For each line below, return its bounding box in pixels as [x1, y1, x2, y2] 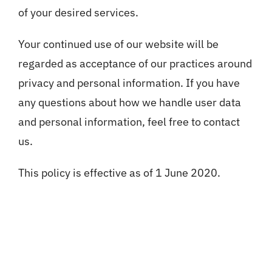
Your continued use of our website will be [18, 37, 219, 52]
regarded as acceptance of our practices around [18, 56, 252, 71]
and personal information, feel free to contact [18, 115, 240, 129]
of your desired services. [18, 5, 138, 20]
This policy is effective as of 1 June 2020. [18, 166, 220, 180]
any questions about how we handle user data [18, 95, 241, 110]
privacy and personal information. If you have [18, 76, 240, 90]
